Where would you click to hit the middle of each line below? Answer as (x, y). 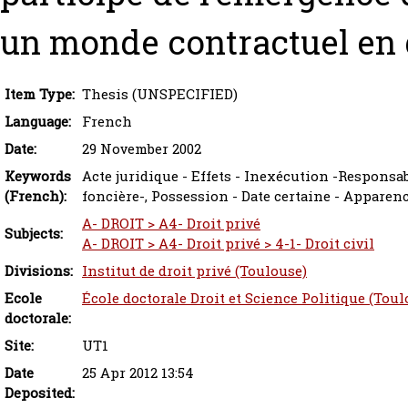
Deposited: (40, 393)
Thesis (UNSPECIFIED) (160, 95)
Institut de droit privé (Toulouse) (194, 271)
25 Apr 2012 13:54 (138, 373)
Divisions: (39, 271)
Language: (38, 122)
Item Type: (40, 95)
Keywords (38, 177)
